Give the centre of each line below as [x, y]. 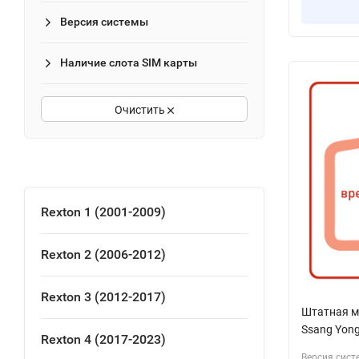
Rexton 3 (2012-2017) [103, 296]
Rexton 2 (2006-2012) [103, 254]
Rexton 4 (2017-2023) [103, 339]
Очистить [141, 109]
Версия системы [104, 21]
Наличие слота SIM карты [129, 62]
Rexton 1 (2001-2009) [103, 212]
